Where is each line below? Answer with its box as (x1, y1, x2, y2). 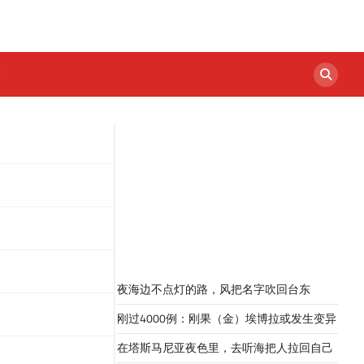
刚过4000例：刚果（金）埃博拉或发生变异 (117, 310, 336, 328)
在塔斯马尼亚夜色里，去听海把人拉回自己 (117, 339, 333, 357)
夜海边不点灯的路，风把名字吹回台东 (117, 280, 310, 299)
